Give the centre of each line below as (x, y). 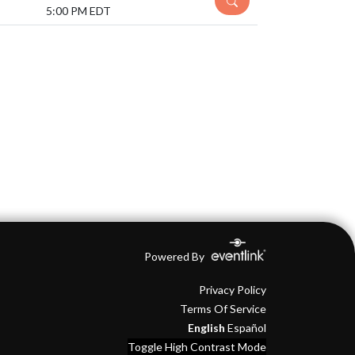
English (206, 328)
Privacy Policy (232, 290)
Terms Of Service (223, 309)
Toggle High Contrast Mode (197, 347)
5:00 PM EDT (78, 11)
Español (246, 328)
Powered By (175, 256)
